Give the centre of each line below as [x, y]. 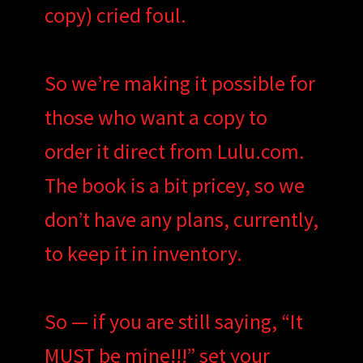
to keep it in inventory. [143, 253]
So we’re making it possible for [179, 83]
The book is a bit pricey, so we [174, 185]
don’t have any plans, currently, [181, 219]
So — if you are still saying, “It [173, 321]
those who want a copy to [156, 117]
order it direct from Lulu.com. [174, 151]
